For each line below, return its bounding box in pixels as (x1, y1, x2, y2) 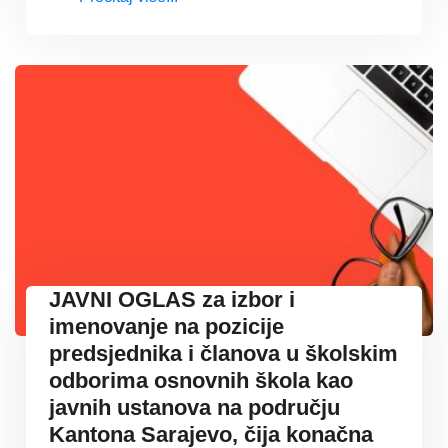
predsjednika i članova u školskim (49, 340, 398, 366)
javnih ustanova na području (49, 394, 340, 420)
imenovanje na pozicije (49, 313, 284, 339)
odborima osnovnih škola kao (49, 367, 353, 393)
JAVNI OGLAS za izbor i (49, 286, 295, 312)
